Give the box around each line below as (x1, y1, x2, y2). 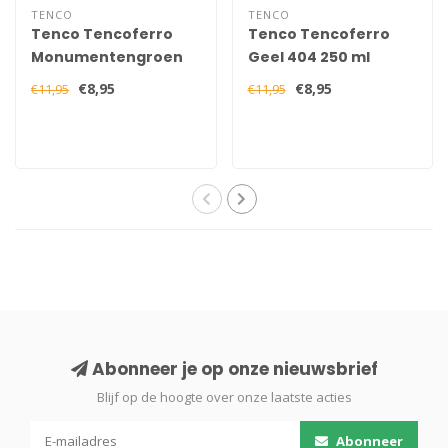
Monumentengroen (31, 46, 183, 67)
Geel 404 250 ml (247, 46, 370, 67)
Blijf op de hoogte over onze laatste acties (96, 387, 352, 406)
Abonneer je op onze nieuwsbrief (87, 356, 378, 381)
